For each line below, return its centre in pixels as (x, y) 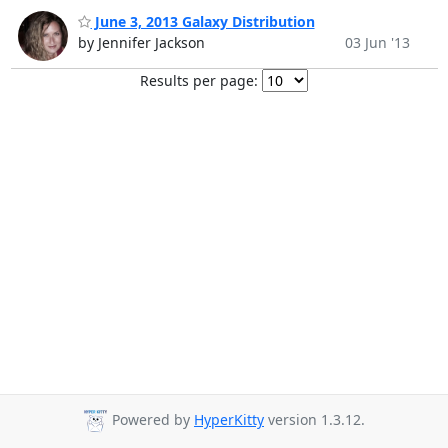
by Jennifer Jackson (141, 42)
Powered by (151, 420)
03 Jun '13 (377, 42)
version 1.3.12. (314, 420)
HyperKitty (229, 420)
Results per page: (199, 80)
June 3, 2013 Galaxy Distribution (202, 21)
